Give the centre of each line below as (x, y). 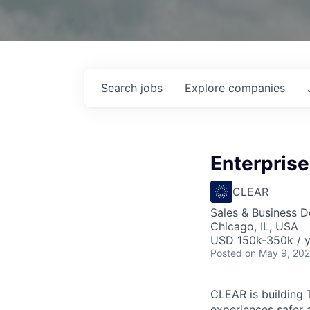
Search (121, 88)
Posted (226, 253)
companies (257, 88)
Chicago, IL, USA (254, 226)
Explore (207, 88)
